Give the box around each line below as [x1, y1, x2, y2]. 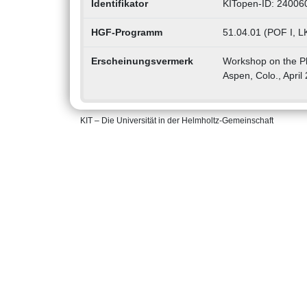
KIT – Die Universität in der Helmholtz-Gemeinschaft [80, 116, 273, 126]
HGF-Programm [90, 27, 162, 38]
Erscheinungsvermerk [90, 56, 193, 67]
